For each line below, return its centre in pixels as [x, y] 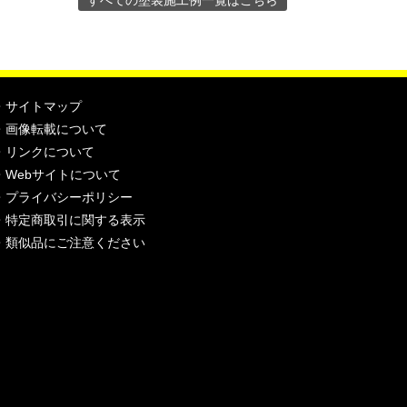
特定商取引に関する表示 [75, 220]
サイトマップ [43, 106]
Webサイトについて [63, 174]
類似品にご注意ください [75, 243]
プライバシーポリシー [69, 197]
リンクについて [50, 152]
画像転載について [56, 129]
